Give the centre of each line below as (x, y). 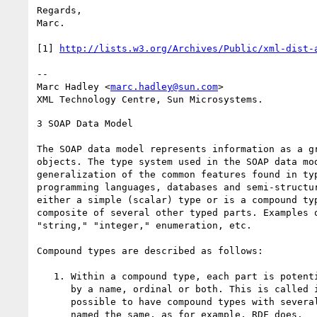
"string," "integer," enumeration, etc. (144, 225)
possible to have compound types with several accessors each (54, 301)
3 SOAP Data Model (85, 123)
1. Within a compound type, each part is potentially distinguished (45, 276)
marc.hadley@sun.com (164, 86)
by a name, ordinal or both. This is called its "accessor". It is (54, 289)
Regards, (59, 10)
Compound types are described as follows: (150, 250)
